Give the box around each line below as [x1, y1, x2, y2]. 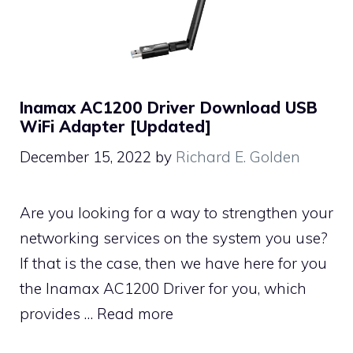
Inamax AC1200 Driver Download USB [20, 97, 318, 117]
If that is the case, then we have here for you [20, 254, 327, 273]
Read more [97, 304, 173, 324]
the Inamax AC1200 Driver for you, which [20, 279, 307, 299]
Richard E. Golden [176, 147, 300, 167]
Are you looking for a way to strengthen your [20, 203, 333, 223]
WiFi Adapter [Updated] [20, 116, 211, 136]
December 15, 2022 [20, 147, 151, 167]
